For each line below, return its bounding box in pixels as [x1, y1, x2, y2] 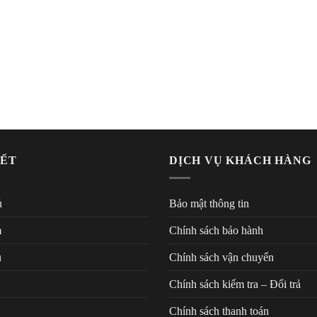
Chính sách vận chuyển [169, 250, 274, 263]
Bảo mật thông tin [169, 197, 249, 209]
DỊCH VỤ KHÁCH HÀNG [169, 154, 311, 167]
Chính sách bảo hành [169, 224, 263, 236]
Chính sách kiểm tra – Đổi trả [169, 277, 301, 290]
